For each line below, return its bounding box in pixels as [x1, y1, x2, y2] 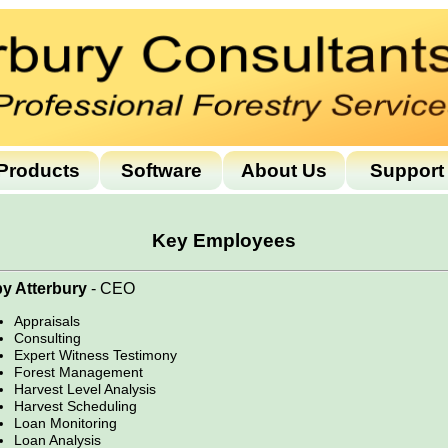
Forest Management [14, 363, 143, 380]
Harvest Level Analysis [14, 380, 156, 397]
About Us [241, 160, 327, 181]
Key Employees [152, 229, 296, 251]
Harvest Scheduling [14, 397, 137, 414]
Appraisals [14, 312, 80, 329]
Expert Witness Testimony [14, 346, 177, 363]
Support [370, 160, 444, 181]
